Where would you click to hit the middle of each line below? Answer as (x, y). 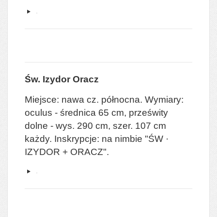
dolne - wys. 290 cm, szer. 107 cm (95, 125)
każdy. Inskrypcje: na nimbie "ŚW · (97, 139)
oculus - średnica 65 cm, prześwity (96, 112)
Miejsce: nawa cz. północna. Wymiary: (104, 99)
